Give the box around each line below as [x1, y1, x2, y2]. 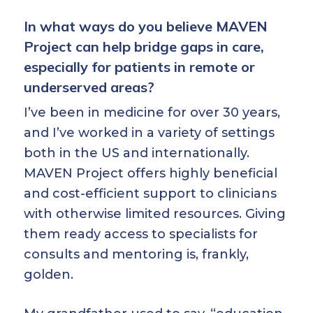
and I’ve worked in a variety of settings [24, 125, 275, 140]
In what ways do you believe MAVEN [24, 17, 268, 35]
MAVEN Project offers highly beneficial [24, 166, 277, 181]
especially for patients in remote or [24, 58, 255, 75]
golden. [24, 267, 73, 282]
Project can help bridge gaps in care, [24, 38, 264, 55]
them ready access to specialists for [24, 226, 258, 242]
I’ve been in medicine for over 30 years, [24, 105, 280, 120]
